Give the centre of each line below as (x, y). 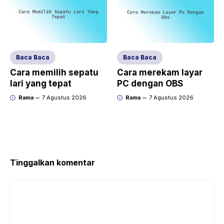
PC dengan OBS (150, 84)
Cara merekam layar (160, 73)
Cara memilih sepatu (54, 73)
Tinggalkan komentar (52, 163)
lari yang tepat (41, 84)
